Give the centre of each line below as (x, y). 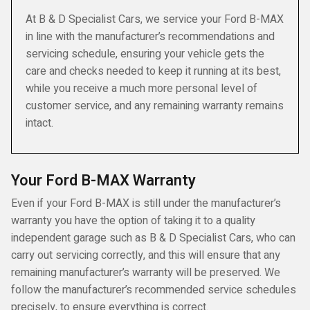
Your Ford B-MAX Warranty (103, 181)
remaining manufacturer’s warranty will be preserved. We (146, 273)
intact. (39, 123)
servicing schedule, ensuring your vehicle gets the (145, 54)
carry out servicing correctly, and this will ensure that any (146, 255)
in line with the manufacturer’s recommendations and (150, 37)
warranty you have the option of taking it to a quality (133, 221)
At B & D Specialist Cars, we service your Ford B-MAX (155, 19)
